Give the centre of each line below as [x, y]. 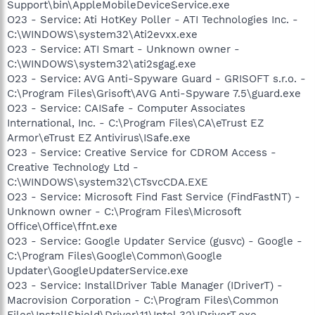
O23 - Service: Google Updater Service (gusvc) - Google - [155, 241]
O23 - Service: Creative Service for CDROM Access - [142, 152]
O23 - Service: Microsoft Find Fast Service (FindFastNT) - [154, 197]
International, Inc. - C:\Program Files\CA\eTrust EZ [135, 123]
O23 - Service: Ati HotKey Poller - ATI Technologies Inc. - [153, 19]
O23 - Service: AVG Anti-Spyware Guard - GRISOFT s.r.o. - [156, 78]
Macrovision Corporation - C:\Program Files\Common [143, 300]
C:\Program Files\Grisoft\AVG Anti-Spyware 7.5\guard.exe [154, 93]
